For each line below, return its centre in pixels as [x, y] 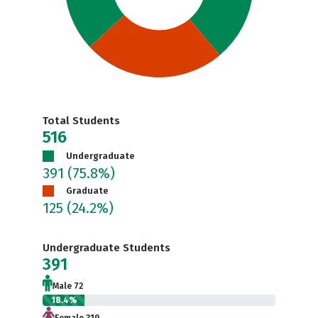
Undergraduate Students [106, 248]
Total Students [81, 121]
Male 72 [68, 286]
